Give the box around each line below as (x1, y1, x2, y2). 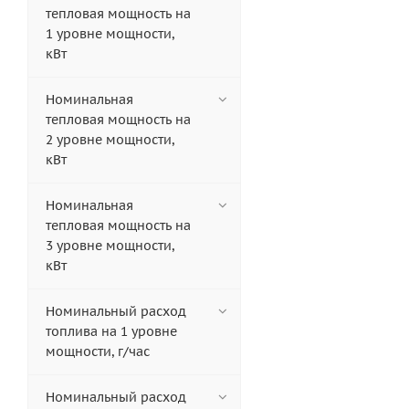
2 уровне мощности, (46, 131, 174, 149)
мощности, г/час (46, 343, 150, 361)
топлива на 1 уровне (46, 323, 177, 341)
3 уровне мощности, (46, 237, 174, 255)
